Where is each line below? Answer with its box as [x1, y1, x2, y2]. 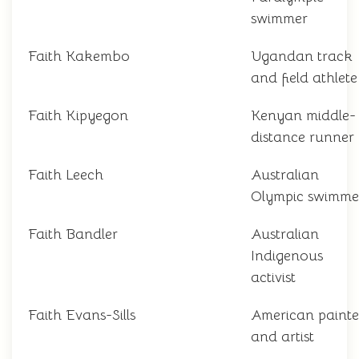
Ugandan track [251, 47, 353, 66]
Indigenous [251, 247, 323, 265]
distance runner [251, 128, 354, 147]
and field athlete [251, 69, 357, 87]
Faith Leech [28, 166, 103, 184]
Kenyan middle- [251, 107, 356, 125]
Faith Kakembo [28, 47, 130, 66]
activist [251, 268, 296, 287]
